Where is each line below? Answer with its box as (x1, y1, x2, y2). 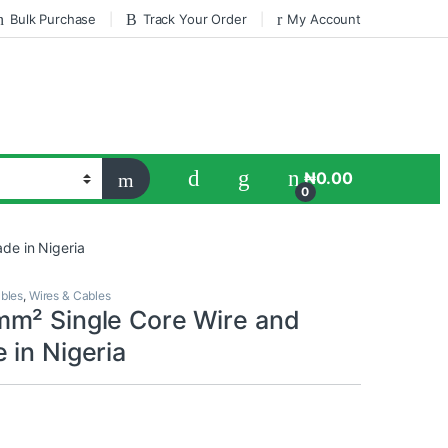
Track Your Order (142, 10, 247, 27)
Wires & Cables (28, 288, 111, 304)
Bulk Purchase (9, 10, 97, 27)
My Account (287, 10, 361, 27)
